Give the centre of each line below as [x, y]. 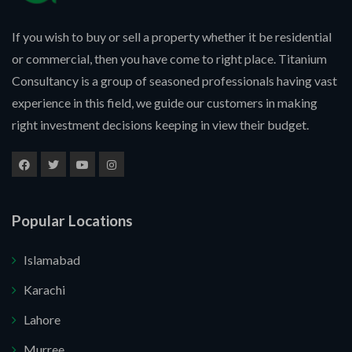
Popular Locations [72, 221]
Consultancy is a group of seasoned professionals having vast [174, 81]
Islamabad [52, 260]
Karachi [44, 290]
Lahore [42, 320]
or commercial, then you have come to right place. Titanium [169, 59]
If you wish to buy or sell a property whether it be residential [172, 37]
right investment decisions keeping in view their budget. [160, 125]
